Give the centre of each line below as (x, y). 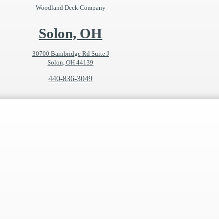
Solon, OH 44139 (71, 63)
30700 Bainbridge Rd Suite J (70, 54)
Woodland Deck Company (70, 8)
